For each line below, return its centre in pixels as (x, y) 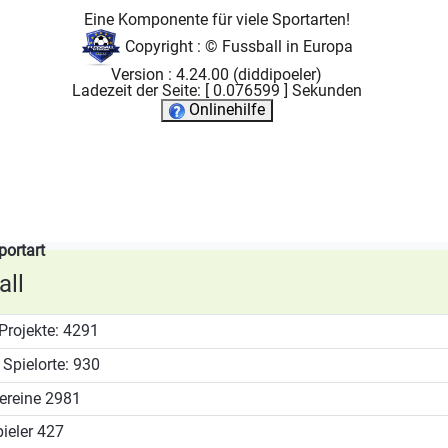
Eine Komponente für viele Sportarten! (216, 19)
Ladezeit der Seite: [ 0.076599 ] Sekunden (216, 91)
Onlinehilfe (224, 110)
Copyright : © (171, 46)
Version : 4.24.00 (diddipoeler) (216, 75)
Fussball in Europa (287, 46)
